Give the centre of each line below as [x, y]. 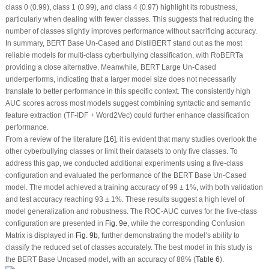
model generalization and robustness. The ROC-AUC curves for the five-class [131, 211]
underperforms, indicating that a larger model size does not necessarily [120, 79]
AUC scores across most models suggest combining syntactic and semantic [128, 103]
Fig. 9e [116, 223]
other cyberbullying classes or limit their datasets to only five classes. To [121, 151]
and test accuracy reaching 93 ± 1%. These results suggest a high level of [125, 199]
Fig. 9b [86, 235]
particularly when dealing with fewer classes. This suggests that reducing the [129, 19]
